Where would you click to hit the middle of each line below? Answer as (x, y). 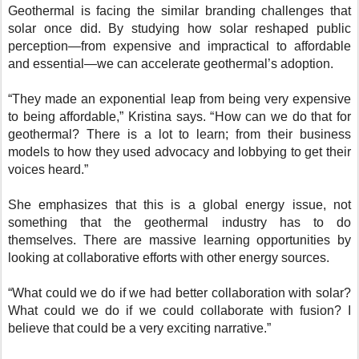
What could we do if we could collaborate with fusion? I (179, 311)
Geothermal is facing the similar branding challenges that (179, 11)
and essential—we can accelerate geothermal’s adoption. (171, 64)
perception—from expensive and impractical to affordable (179, 46)
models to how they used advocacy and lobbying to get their (179, 152)
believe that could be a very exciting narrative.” (139, 329)
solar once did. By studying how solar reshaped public (179, 29)
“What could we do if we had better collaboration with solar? (179, 293)
